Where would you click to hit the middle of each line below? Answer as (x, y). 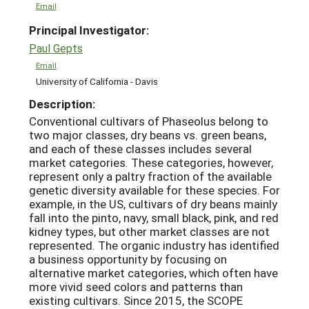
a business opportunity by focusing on (128, 259)
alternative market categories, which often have (153, 273)
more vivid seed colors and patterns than (136, 287)
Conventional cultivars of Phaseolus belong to (149, 121)
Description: (62, 103)
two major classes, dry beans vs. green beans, (148, 135)
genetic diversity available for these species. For (154, 190)
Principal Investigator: (89, 30)
